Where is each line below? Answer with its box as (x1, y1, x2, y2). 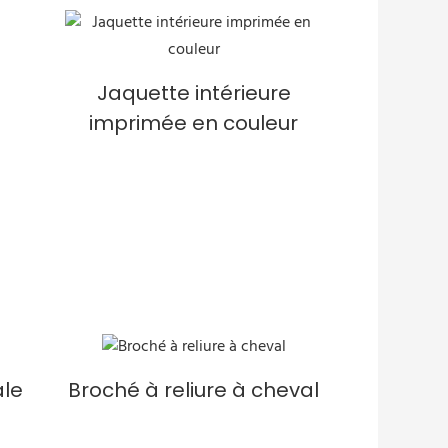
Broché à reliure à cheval (68, 375, 320, 404)
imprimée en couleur (89, 108, 299, 137)
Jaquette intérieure (96, 78, 291, 107)
